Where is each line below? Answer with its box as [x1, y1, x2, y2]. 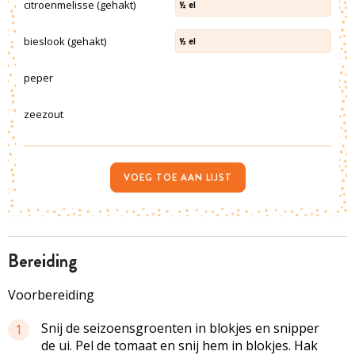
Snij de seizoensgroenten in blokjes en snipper [41, 319, 319, 337]
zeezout [24, 107, 63, 121]
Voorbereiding [8, 286, 94, 303]
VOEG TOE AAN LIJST [123, 170, 232, 185]
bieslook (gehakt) [24, 34, 106, 48]
